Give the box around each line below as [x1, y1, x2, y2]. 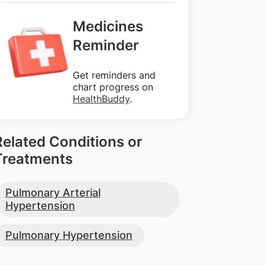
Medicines [72, 18, 143, 35]
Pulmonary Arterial [5, 186, 101, 199]
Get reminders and [72, 69, 156, 81]
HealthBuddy [72, 93, 130, 105]
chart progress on [72, 81, 153, 93]
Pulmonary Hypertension [5, 229, 132, 241]
